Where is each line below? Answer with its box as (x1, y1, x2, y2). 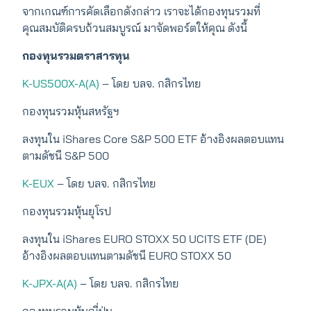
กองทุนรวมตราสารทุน (22, 49, 130, 63)
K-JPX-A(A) (22, 276, 77, 291)
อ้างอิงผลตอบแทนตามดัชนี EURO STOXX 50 (22, 249, 231, 263)
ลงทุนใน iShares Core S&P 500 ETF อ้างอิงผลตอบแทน (22, 132, 284, 146)
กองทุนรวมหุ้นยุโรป (22, 204, 114, 219)
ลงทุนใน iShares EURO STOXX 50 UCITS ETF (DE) (22, 232, 267, 246)
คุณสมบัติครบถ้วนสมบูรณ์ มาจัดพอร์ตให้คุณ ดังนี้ (22, 21, 247, 35)
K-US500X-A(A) (22, 76, 99, 91)
